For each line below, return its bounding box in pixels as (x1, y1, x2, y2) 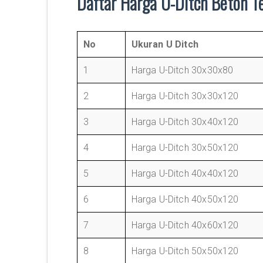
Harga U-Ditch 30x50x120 (131, 142, 239, 153)
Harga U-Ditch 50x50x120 (131, 245, 239, 257)
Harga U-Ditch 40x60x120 (131, 220, 239, 231)
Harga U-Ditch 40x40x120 (131, 168, 239, 179)
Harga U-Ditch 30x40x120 (131, 116, 239, 127)
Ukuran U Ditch (131, 39, 199, 50)
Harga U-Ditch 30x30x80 (131, 65, 234, 76)
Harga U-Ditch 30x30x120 (131, 90, 239, 102)
